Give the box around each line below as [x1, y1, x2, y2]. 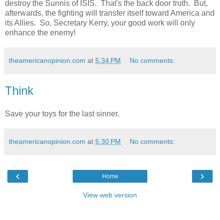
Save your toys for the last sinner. [5, 110, 119, 118]
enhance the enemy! [5, 28, 76, 37]
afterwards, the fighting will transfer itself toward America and [5, 8, 215, 17]
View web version [83, 191, 137, 199]
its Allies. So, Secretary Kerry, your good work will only [5, 18, 195, 27]
